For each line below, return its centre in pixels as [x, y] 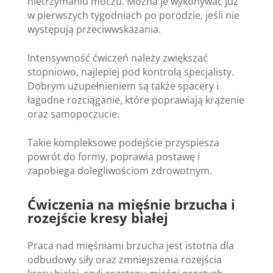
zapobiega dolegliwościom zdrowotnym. [119, 170]
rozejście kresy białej [97, 217]
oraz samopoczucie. [73, 114]
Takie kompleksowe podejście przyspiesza [123, 142]
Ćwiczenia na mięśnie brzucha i [131, 204]
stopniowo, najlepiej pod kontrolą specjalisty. [130, 72]
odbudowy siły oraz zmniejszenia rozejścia [124, 259]
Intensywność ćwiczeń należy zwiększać [117, 58]
